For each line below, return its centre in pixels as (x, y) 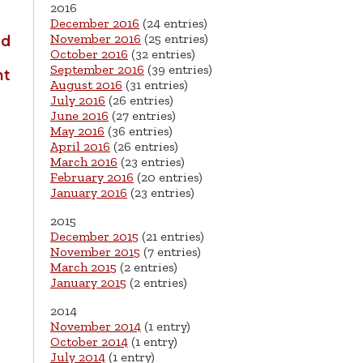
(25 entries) (175, 39)
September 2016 (97, 70)
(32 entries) (162, 54)
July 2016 (78, 100)
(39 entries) (178, 70)
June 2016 (79, 116)
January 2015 (88, 283)
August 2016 (86, 85)
